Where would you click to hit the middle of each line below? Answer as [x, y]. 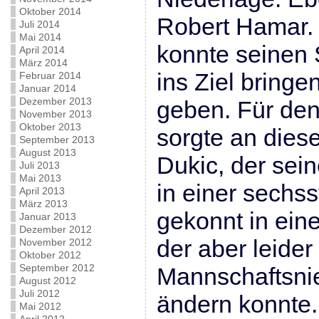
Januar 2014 [47, 88]
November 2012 [55, 242]
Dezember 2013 [55, 101]
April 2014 [42, 50]
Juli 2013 [39, 165]
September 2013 [57, 140]
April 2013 [42, 191]
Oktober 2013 [50, 127]
